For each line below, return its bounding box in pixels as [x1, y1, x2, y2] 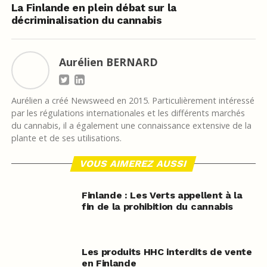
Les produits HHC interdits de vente [81, 246, 252, 257]
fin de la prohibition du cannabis [81, 200, 233, 212]
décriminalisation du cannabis [11, 14, 162, 26]
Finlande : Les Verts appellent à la [81, 189, 243, 201]
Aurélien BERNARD [58, 54, 158, 69]
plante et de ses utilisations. [11, 132, 122, 144]
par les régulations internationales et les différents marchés [11, 107, 245, 119]
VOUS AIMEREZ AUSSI [79, 157, 189, 169]
